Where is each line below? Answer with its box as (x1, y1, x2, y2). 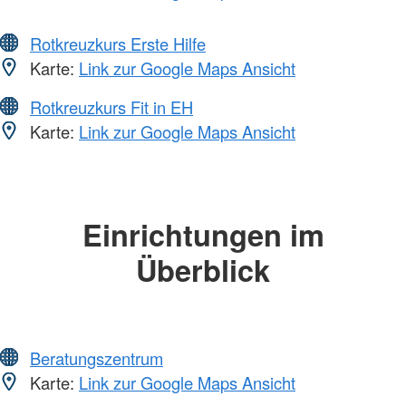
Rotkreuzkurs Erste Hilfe (30, 32, 206, 56)
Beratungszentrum (30, 345, 163, 370)
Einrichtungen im (82, 213, 324, 256)
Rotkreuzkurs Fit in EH (30, 95, 193, 120)
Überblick (136, 248, 270, 292)
